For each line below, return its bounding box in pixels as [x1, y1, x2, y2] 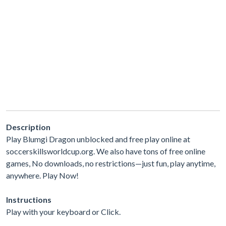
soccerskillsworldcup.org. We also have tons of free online [6, 146, 205, 156]
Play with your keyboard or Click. [6, 206, 121, 216]
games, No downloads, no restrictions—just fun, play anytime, [6, 158, 215, 168]
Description [6, 122, 50, 132]
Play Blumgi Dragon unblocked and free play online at [6, 134, 190, 144]
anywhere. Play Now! [6, 170, 79, 180]
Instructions [6, 194, 51, 204]
